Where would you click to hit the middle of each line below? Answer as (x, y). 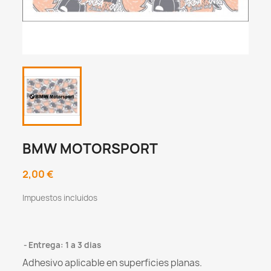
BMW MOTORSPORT (90, 149)
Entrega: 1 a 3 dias (65, 245)
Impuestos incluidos (60, 198)
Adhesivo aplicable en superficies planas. (113, 263)
